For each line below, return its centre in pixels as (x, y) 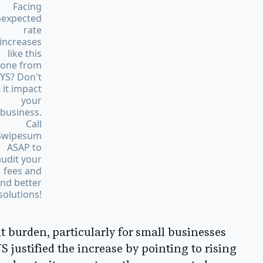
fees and (22, 171)
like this (24, 54)
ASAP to (24, 148)
